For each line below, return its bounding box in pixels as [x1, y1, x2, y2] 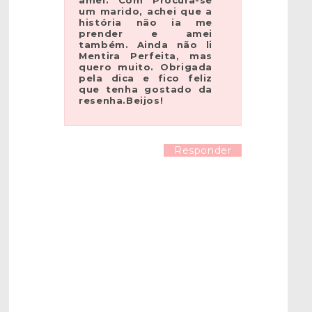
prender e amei [79, 27, 213, 39]
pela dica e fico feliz [79, 72, 213, 84]
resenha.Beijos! [79, 94, 164, 106]
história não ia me [79, 16, 213, 28]
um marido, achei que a [79, 5, 213, 17]
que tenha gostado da [79, 83, 213, 95]
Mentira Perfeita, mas [79, 49, 213, 61]
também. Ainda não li [79, 38, 213, 50]
